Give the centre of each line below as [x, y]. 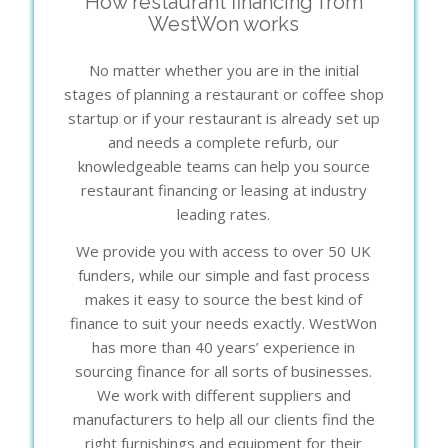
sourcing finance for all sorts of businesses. [224, 370]
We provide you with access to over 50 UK [224, 250]
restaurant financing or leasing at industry [223, 190]
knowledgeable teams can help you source [223, 166]
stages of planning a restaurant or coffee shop [223, 94]
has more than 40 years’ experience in [224, 346]
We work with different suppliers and [223, 394]
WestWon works [224, 24]
